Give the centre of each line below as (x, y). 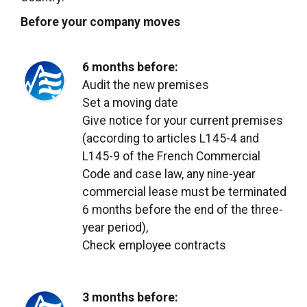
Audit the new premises (146, 85)
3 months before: (130, 297)
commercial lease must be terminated (184, 192)
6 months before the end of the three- (183, 209)
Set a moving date (130, 102)
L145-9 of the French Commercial (171, 156)
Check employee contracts (154, 245)
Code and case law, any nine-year (169, 174)
